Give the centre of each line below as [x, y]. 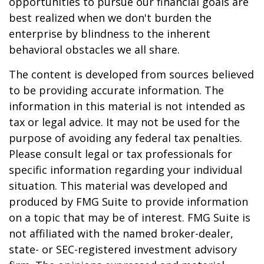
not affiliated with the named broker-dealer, [121, 233]
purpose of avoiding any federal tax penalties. [126, 138]
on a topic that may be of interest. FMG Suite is [130, 217]
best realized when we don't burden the [110, 18]
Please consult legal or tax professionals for [121, 154]
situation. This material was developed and [118, 186]
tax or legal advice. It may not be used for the [124, 122]
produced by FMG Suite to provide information [128, 202]
